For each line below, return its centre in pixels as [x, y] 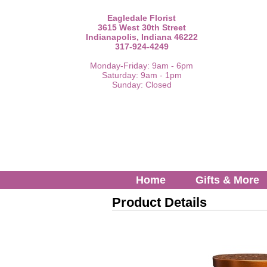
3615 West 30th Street [142, 27]
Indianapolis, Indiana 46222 [142, 37]
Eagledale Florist [142, 18]
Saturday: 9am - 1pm [142, 75]
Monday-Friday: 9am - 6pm [142, 66]
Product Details [160, 202]
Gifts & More [227, 180]
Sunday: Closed [142, 85]
